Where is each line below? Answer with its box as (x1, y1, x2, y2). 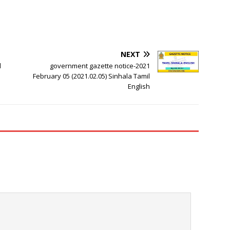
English (128, 82, 150, 91)
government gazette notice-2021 (50, 61, 150, 71)
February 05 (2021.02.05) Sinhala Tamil (33, 71, 150, 81)
